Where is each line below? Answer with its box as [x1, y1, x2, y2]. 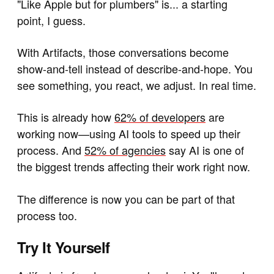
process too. [17, 207, 77, 223]
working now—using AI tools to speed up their [17, 125, 240, 142]
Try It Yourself [17, 236, 110, 257]
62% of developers [114, 109, 206, 125]
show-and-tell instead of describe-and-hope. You [17, 61, 253, 77]
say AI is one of [166, 142, 244, 158]
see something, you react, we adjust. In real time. [17, 77, 256, 94]
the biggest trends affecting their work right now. [17, 158, 250, 175]
